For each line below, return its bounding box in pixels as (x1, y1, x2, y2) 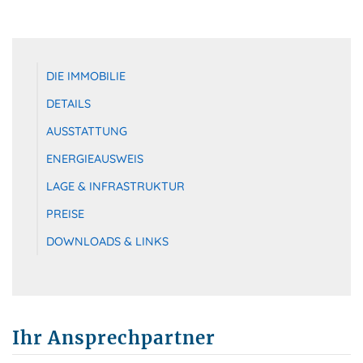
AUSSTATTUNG (46, 124, 127, 139)
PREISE (46, 207, 84, 221)
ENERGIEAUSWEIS (46, 152, 143, 166)
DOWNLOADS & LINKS (46, 234, 169, 249)
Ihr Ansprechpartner (12, 327, 216, 349)
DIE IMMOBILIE (46, 69, 126, 83)
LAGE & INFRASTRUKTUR (46, 179, 185, 194)
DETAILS (46, 96, 91, 111)
